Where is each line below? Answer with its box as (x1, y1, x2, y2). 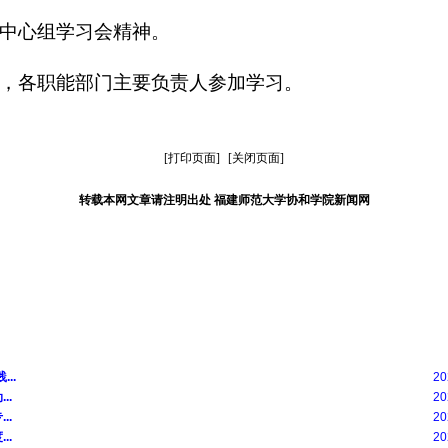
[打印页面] (164, 151, 220, 165)
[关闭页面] (228, 151, 284, 165)
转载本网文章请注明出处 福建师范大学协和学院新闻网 (78, 193, 370, 207)
